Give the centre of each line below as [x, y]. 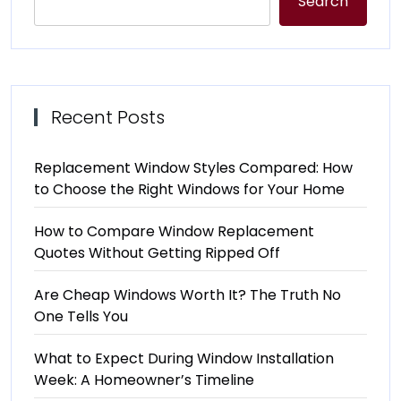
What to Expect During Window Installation [184, 358]
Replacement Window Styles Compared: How [193, 168]
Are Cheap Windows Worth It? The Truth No [188, 295]
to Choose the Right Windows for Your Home [189, 189]
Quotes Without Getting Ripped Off [157, 253]
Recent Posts [108, 117]
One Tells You [81, 316]
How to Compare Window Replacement [174, 231]
